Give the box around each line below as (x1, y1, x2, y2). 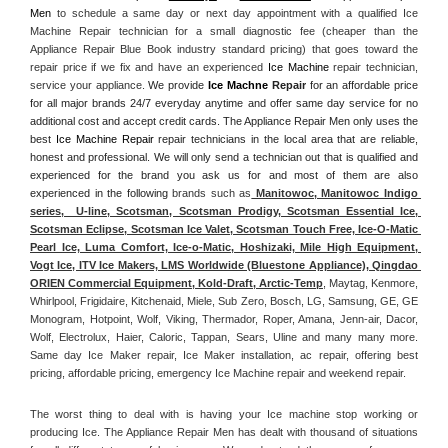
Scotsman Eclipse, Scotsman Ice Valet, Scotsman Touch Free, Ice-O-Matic (30, 222, 418, 235)
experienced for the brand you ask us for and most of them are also (30, 168, 418, 181)
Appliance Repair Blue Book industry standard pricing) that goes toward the (30, 42, 418, 55)
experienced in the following (30, 186, 173, 199)
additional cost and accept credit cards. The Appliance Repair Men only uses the (30, 114, 418, 127)
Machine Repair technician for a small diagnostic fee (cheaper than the (30, 24, 418, 37)
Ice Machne (208, 78, 268, 91)
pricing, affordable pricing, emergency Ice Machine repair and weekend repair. (30, 366, 406, 379)
